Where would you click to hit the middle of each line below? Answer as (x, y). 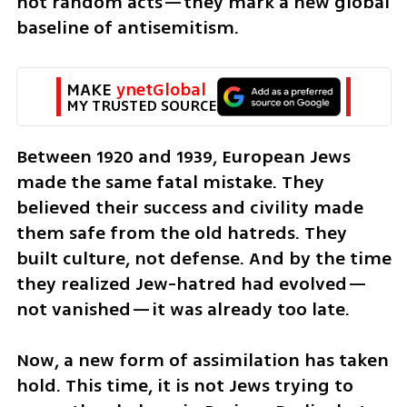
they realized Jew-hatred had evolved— (192, 283)
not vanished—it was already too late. (185, 309)
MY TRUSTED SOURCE (141, 105)
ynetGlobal (161, 89)
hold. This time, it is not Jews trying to (184, 386)
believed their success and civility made (189, 207)
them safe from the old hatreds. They (181, 233)
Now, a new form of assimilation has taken (202, 361)
